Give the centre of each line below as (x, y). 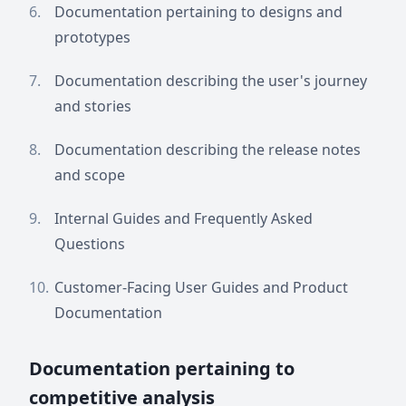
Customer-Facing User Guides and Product (201, 287)
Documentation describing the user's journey (211, 81)
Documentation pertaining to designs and (198, 12)
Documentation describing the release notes (208, 150)
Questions (90, 244)
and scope (90, 175)
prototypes (92, 37)
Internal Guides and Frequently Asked (184, 218)
